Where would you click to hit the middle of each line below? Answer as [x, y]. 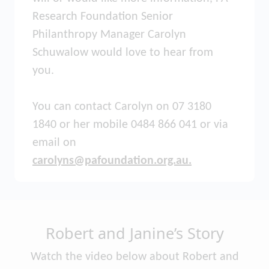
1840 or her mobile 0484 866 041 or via [130, 125]
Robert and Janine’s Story [134, 233]
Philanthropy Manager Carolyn [109, 35]
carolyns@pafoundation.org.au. [112, 161]
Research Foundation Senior [103, 17]
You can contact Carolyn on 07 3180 [122, 107]
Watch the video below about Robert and [134, 257]
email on [54, 143]
